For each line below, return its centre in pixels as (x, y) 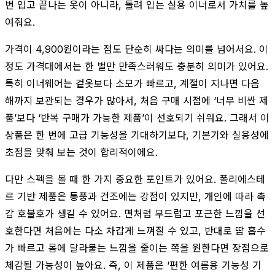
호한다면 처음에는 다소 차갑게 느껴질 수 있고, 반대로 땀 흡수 (135, 230)
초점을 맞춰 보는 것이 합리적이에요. (81, 152)
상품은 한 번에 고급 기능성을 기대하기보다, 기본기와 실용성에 (137, 135)
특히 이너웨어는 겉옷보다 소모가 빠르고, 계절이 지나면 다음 (132, 83)
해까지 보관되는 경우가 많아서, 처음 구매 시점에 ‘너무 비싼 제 (137, 100)
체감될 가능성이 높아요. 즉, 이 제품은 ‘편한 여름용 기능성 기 (133, 265)
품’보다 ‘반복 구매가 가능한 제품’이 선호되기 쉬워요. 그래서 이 (137, 118)
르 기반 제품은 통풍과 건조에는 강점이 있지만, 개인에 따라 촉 (135, 196)
